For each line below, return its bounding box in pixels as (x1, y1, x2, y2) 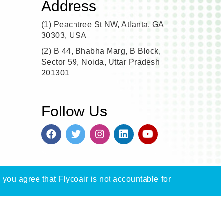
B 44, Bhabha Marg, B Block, (51, 47, 161, 55)
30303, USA (41, 31, 87, 39)
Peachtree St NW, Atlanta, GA (51, 20, 164, 29)
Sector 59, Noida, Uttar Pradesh (41, 58, 160, 66)
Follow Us (41, 103, 107, 119)
